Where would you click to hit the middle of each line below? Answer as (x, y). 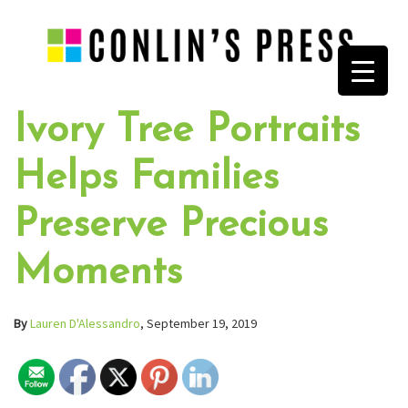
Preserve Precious (171, 225)
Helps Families (146, 178)
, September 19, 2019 (199, 323)
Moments (98, 273)
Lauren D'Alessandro (85, 323)
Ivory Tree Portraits (187, 131)
